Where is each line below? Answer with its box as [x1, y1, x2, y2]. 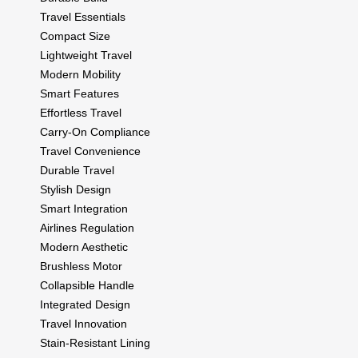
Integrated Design [40, 297, 130, 311]
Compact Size [40, 29, 110, 42]
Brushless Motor [40, 259, 122, 272]
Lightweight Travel [40, 48, 132, 62]
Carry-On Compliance [40, 125, 150, 138]
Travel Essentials [40, 10, 125, 23]
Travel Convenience [40, 144, 141, 157]
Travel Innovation [40, 316, 127, 330]
